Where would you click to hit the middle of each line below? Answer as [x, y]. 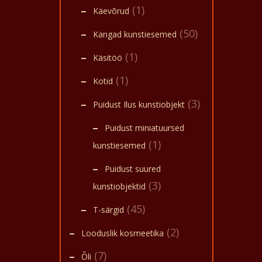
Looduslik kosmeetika [123, 233]
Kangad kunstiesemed [135, 34]
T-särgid [108, 210]
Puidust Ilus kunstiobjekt [139, 104]
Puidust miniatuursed [144, 128]
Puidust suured [133, 169]
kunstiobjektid [119, 186]
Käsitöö [108, 58]
